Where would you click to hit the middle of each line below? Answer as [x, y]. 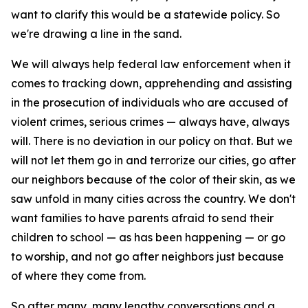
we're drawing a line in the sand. [96, 34]
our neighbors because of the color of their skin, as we [153, 179]
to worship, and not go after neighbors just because [147, 256]
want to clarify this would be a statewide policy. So [145, 14]
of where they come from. [78, 276]
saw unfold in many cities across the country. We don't [153, 199]
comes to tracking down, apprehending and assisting [152, 83]
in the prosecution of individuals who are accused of [150, 102]
